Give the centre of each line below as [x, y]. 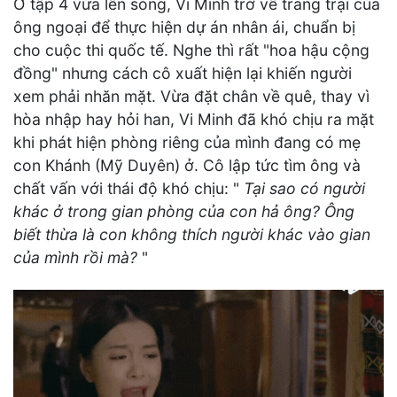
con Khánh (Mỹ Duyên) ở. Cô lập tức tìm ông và [187, 165]
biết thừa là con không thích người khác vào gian [192, 234]
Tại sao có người [304, 188]
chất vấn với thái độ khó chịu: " [128, 188]
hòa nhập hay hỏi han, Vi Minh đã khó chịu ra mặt [194, 119]
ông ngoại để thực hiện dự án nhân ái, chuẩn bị [184, 27]
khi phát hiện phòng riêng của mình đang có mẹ [187, 142]
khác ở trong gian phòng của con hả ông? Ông [184, 211]
